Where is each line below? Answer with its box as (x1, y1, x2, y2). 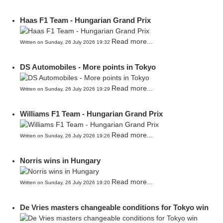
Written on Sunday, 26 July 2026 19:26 (20, 133, 111, 138)
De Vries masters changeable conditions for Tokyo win (20, 203, 209, 212)
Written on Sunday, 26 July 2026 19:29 (20, 86, 111, 92)
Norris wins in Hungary (20, 156, 101, 165)
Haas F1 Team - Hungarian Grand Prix (20, 16, 151, 24)
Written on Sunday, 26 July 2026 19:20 (20, 180, 111, 185)
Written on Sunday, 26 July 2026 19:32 (20, 39, 111, 45)
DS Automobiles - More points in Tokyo (20, 63, 156, 71)
